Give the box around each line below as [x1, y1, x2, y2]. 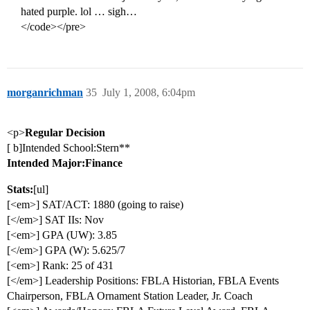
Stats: [7, 183, 33, 196]
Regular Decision [25, 127, 105, 139]
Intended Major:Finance [7, 157, 122, 170]
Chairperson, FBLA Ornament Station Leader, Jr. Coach [7, 290, 253, 302]
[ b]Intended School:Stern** [7, 142, 130, 154]
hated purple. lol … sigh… [21, 6, 137, 18]
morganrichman [7, 86, 83, 99]
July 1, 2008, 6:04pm [102, 86, 195, 99]
